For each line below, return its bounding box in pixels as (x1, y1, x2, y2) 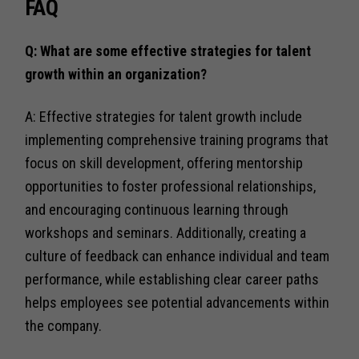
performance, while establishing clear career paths (25, 270, 320, 288)
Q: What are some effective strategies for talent (25, 42, 312, 59)
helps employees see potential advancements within (25, 293, 330, 311)
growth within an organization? (25, 65, 208, 83)
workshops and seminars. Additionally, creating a (25, 224, 307, 241)
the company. (25, 317, 103, 334)
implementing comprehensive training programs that (25, 131, 329, 148)
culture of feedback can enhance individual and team (25, 247, 330, 264)
